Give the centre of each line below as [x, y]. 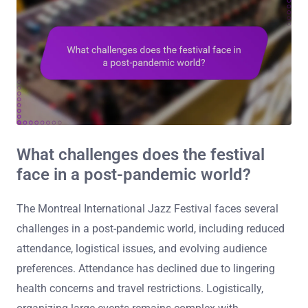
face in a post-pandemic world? [134, 175]
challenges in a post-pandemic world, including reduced [151, 229]
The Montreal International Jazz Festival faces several [147, 209]
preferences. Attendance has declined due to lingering [146, 268]
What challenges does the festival [141, 155]
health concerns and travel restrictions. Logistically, [140, 288]
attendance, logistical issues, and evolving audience [142, 249]
